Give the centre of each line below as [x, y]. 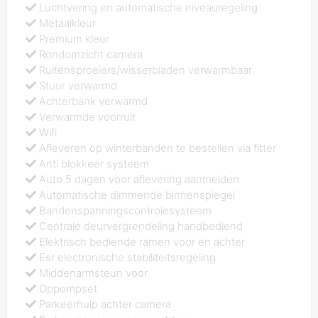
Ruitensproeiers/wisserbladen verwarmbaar [146, 70]
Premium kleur [75, 39]
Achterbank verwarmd [94, 102]
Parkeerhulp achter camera [105, 305]
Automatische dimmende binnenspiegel [137, 195]
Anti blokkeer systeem [94, 164]
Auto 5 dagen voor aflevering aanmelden [139, 180]
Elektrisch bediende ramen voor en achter [142, 242]
